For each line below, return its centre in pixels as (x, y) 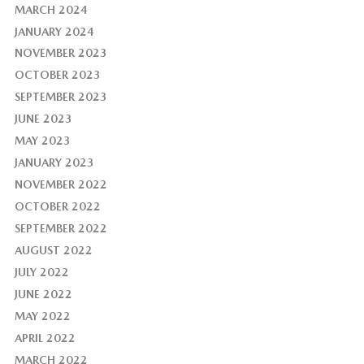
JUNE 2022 (43, 295)
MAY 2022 (42, 316)
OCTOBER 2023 (57, 75)
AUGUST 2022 (53, 251)
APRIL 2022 (45, 338)
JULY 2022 (41, 273)
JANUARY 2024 (54, 31)
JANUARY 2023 (54, 163)
